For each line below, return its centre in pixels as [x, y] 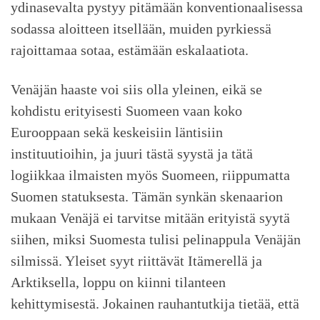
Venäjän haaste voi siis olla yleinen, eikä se [136, 89]
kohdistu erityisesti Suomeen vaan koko [126, 110]
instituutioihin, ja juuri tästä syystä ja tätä [132, 153]
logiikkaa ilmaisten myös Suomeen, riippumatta [150, 175]
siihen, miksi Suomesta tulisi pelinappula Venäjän [156, 239]
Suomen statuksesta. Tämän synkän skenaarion [147, 196]
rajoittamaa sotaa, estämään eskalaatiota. [130, 50]
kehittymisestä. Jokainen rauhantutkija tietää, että [155, 303]
